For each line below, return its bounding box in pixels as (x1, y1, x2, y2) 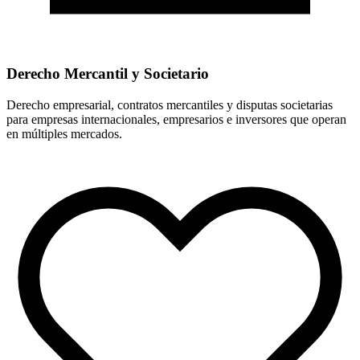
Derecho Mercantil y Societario (6, 64, 209, 82)
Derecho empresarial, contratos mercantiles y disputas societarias (6, 97, 333, 112)
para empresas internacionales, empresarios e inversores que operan (6, 112, 346, 126)
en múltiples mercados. (6, 126, 122, 141)
